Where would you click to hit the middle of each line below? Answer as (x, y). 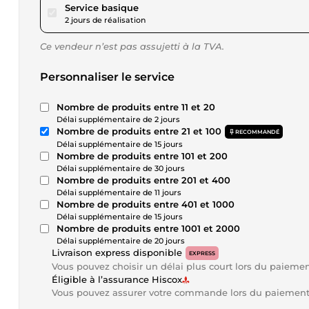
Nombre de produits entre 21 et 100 (139, 131)
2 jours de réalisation (105, 20)
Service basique (102, 8)
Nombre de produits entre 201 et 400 (143, 180)
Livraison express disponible (117, 252)
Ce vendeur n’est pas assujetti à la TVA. (132, 46)
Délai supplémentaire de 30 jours (121, 168)
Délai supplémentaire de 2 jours (118, 119)
